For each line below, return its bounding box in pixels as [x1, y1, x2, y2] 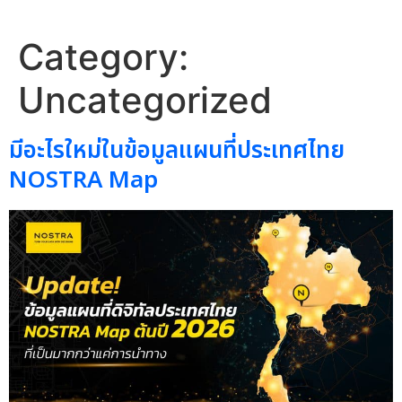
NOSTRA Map [9, 162, 158, 198]
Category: [18, 35, 188, 79]
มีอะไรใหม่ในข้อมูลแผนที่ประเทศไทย [9, 133, 345, 169]
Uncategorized [18, 78, 272, 122]
